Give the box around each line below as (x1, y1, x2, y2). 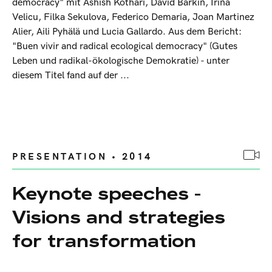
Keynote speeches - (12, 182, 201, 206)
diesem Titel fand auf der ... (12, 70, 129, 82)
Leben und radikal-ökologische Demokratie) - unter (12, 55, 229, 67)
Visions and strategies (12, 205, 225, 229)
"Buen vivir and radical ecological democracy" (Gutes (12, 41, 237, 53)
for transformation (12, 229, 196, 253)
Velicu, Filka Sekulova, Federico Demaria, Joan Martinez (12, 12, 254, 24)
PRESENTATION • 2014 (12, 151, 152, 163)
